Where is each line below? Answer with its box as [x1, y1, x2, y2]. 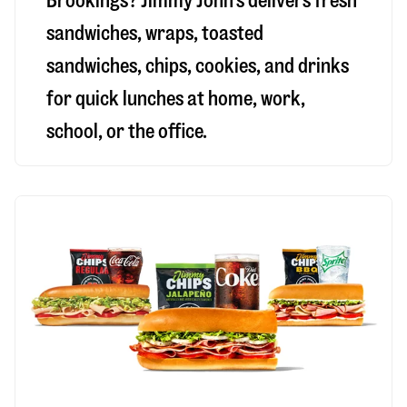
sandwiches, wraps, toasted [46, 23, 263, 45]
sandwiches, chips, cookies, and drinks [46, 55, 349, 77]
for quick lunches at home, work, [46, 88, 305, 110]
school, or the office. [46, 121, 207, 143]
